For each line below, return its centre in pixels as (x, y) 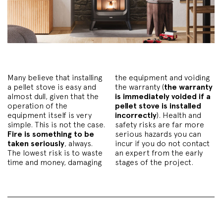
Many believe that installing (55, 77)
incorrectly (136, 115)
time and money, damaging (55, 162)
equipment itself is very (50, 115)
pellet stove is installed (158, 106)
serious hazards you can (158, 134)
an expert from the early (159, 153)
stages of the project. (154, 162)
